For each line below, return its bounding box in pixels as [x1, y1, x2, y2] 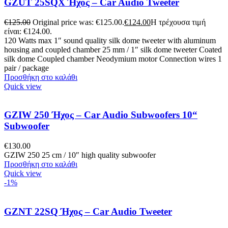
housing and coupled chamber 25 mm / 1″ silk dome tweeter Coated [4, 45, 222, 54]
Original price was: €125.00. [33, 17, 124, 26]
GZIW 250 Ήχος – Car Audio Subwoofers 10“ [4, 109, 197, 121]
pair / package [4, 63, 49, 72]
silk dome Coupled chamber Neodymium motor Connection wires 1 [4, 54, 222, 63]
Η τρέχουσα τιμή [151, 17, 206, 26]
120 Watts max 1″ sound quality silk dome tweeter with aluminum [4, 36, 216, 45]
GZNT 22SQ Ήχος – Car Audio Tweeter [4, 206, 172, 217]
